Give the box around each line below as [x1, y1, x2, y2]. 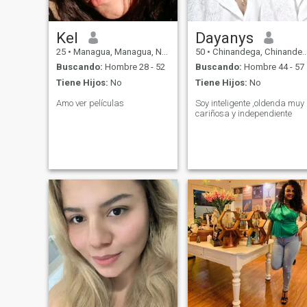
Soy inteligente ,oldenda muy [195, 97, 304, 108]
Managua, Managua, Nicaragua [71, 46, 162, 57]
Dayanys [195, 28, 254, 47]
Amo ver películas [56, 97, 124, 108]
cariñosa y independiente [195, 108, 292, 119]
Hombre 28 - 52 [102, 62, 165, 73]
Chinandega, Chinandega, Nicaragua [210, 46, 302, 57]
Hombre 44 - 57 [241, 62, 304, 73]
